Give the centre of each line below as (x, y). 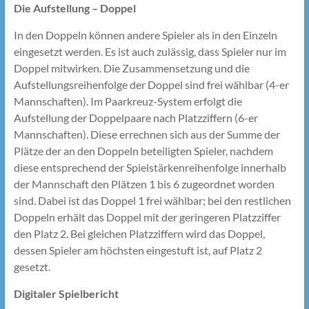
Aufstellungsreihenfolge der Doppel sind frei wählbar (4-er (151, 85)
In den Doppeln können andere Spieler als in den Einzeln (145, 35)
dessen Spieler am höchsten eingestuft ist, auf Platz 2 (138, 250)
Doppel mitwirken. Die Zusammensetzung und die (131, 68)
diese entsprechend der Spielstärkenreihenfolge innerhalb (150, 168)
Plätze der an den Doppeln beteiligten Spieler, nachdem (143, 151)
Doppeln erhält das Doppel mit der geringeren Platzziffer (147, 217)
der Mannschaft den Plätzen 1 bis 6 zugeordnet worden (144, 184)
